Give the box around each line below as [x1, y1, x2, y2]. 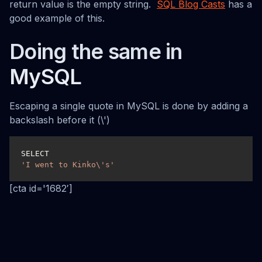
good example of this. [9, 12, 105, 24]
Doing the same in [9, 39, 182, 64]
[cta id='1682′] [9, 182, 73, 194]
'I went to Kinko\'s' [20, 160, 115, 169]
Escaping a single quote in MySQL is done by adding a [9, 100, 248, 112]
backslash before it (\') [9, 114, 110, 126]
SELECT [20, 149, 54, 158]
